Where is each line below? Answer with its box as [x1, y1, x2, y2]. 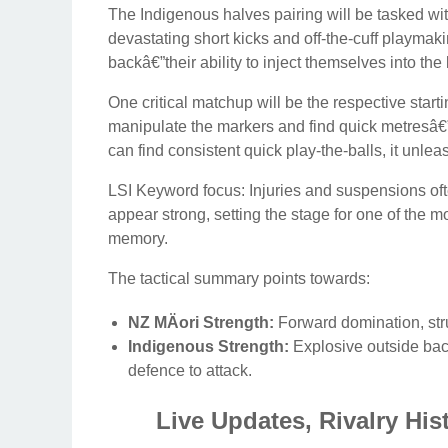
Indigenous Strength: [128, 337, 289, 355]
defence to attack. [128, 361, 252, 379]
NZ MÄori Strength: [128, 313, 274, 331]
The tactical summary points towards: [108, 269, 370, 287]
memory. [108, 229, 168, 247]
